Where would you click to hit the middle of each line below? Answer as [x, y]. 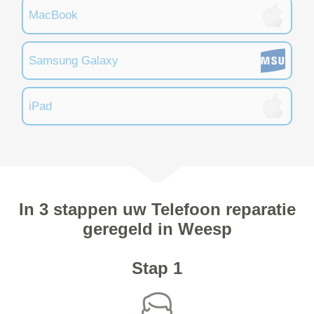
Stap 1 [157, 268]
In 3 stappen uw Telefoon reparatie [157, 210]
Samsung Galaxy [74, 61]
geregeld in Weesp [157, 229]
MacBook [53, 15]
